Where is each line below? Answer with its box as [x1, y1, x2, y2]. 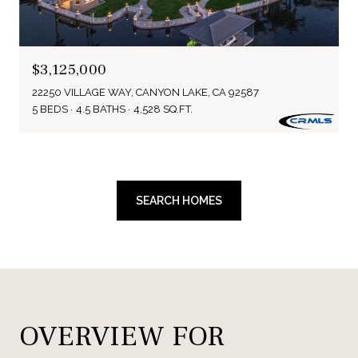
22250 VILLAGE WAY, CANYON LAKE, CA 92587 [32, 86, 259, 98]
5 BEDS [32, 103, 68, 115]
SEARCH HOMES [136, 194, 222, 207]
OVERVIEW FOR [19, 318, 225, 355]
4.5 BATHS [76, 103, 125, 115]
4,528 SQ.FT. [133, 103, 193, 115]
